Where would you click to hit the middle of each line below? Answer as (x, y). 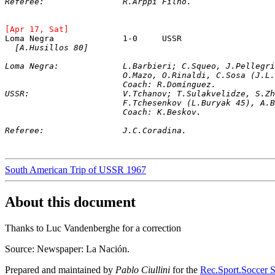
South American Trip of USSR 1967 (76, 169)
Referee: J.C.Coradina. (155, 130)
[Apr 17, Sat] (37, 29)
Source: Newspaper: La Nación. (67, 249)
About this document (70, 202)
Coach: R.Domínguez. (169, 84)
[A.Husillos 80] (52, 47)
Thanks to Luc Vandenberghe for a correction (93, 228)
